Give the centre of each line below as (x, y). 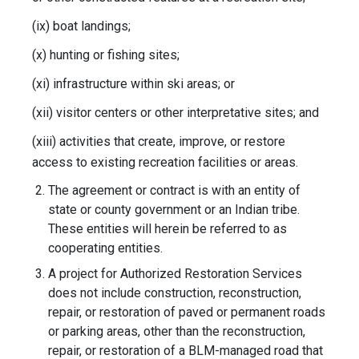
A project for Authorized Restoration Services (175, 274)
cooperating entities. (107, 248)
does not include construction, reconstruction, (175, 293)
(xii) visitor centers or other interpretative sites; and (177, 113)
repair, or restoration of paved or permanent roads (187, 313)
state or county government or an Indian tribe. (174, 210)
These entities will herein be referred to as (167, 229)
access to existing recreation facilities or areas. (165, 163)
